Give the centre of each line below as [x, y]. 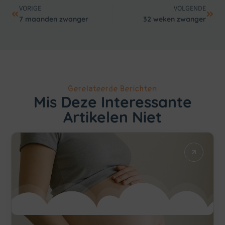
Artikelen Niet [113, 117]
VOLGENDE [190, 8]
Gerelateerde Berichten [113, 89]
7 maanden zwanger [54, 19]
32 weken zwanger [174, 19]
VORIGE [30, 8]
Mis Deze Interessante [113, 102]
